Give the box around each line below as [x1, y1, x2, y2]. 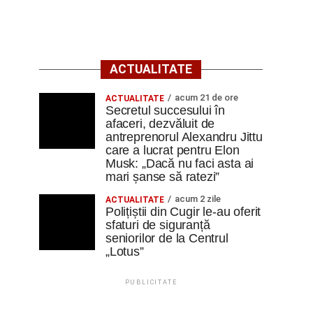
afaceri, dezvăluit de [105, 117, 215, 131]
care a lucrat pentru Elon [105, 143, 240, 157]
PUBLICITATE [124, 279, 177, 286]
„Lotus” [105, 245, 144, 259]
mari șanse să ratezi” [105, 170, 220, 184]
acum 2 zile [175, 194, 221, 204]
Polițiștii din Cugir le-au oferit [105, 205, 261, 219]
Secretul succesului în [105, 103, 226, 117]
